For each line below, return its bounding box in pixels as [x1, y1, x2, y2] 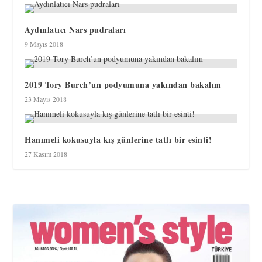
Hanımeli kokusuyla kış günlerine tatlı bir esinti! [25, 133, 212, 146]
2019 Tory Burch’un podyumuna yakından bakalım [25, 78, 222, 91]
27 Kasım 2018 [25, 149, 68, 159]
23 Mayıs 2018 [25, 94, 67, 104]
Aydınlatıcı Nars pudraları [25, 23, 126, 36]
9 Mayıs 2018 [25, 39, 64, 49]
